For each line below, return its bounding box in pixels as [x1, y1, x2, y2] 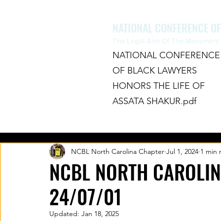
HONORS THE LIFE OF [112, 80, 205, 91]
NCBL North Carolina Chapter [71, 147, 164, 156]
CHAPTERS [183, 115, 216, 123]
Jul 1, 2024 [166, 147, 198, 156]
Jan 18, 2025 [81, 209, 119, 218]
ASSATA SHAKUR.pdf [112, 96, 196, 107]
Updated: [49, 209, 81, 218]
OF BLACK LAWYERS [112, 65, 197, 76]
